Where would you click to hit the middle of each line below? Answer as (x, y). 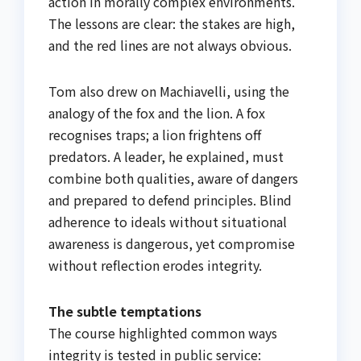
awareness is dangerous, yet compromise (172, 243)
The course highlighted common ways (163, 333)
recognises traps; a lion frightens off (155, 135)
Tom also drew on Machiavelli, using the (169, 91)
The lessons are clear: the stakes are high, (172, 23)
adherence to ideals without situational (168, 222)
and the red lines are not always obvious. (170, 45)
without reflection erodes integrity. (155, 265)
